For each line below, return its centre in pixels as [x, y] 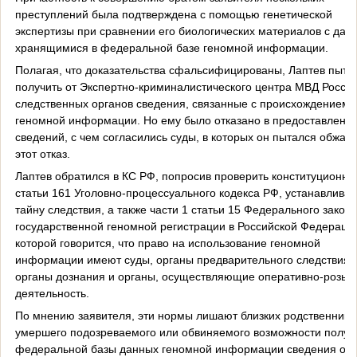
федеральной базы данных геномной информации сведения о [180, 349]
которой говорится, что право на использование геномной [167, 243]
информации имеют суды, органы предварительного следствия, [184, 259]
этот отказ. [42, 153]
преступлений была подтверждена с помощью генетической [173, 14]
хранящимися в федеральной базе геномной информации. [171, 47]
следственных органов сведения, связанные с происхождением [182, 103]
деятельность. [52, 293]
